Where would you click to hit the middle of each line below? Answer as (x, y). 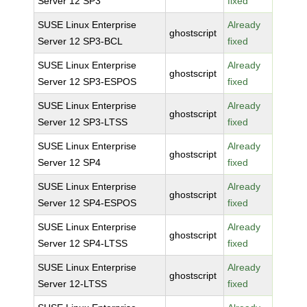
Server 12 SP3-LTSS (83, 122)
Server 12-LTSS (73, 284)
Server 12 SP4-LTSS (83, 243)
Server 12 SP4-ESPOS (87, 203)
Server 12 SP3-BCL (81, 41)
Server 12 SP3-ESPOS (87, 82)
